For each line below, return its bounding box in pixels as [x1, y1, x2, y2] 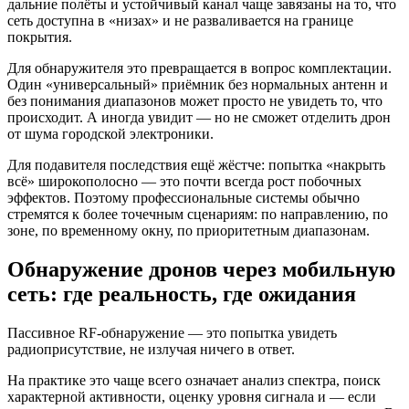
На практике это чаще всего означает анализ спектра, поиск [7, 372, 381, 389]
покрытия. [7, 29, 72, 46]
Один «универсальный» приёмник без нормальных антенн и [7, 77, 388, 93]
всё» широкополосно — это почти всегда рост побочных [7, 173, 362, 190]
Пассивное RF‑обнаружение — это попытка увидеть [7, 325, 337, 341]
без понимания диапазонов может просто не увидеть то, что [7, 93, 383, 110]
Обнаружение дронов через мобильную [7, 257, 395, 282]
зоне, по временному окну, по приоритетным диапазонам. [7, 223, 370, 239]
